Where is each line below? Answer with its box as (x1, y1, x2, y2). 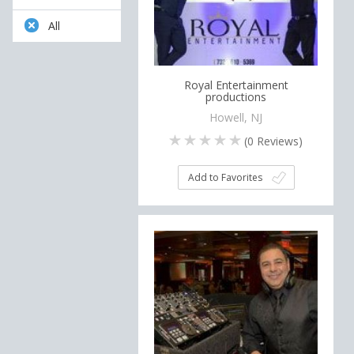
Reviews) (254, 133, 303, 149)
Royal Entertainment (183, 77, 288, 92)
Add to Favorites (187, 170, 262, 184)
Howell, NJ (209, 109, 263, 125)
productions (205, 89, 267, 104)
